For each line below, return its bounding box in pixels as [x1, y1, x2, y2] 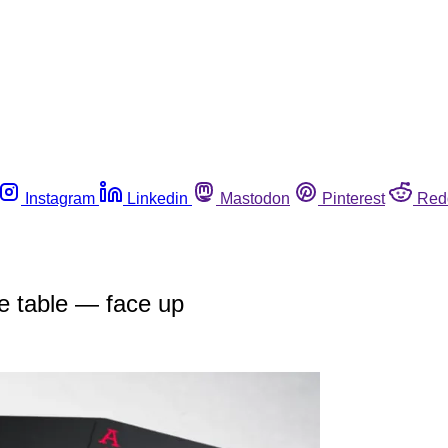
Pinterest [322, 189, 385, 207]
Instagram [25, 189, 95, 207]
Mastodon [220, 189, 290, 207]
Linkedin [127, 189, 188, 207]
